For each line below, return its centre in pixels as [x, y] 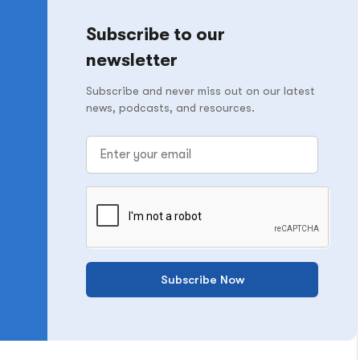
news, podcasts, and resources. [170, 108]
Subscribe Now [202, 280]
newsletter [132, 60]
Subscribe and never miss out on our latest [200, 91]
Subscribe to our [155, 35]
